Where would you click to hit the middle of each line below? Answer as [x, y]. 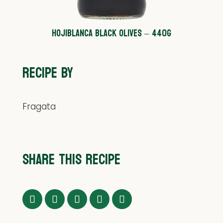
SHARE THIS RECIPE [71, 160]
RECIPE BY [48, 73]
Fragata [39, 106]
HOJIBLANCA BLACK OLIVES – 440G [111, 34]
